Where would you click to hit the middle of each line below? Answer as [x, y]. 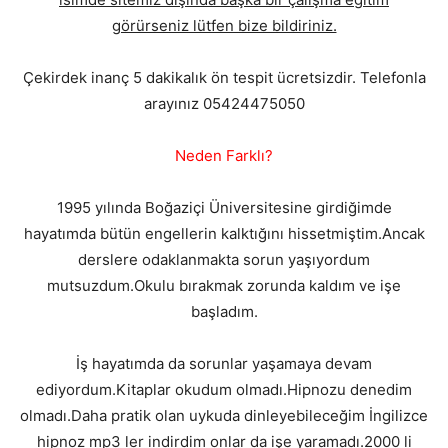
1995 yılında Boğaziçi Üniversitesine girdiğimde [224, 207]
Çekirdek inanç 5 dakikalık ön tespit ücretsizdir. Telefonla [224, 77]
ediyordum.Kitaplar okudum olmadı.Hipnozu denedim [224, 389]
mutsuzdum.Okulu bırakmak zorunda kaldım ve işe [224, 285]
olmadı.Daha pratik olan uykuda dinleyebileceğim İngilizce [224, 415]
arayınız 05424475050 [224, 103]
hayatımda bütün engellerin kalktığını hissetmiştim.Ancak [224, 233]
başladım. [224, 311]
